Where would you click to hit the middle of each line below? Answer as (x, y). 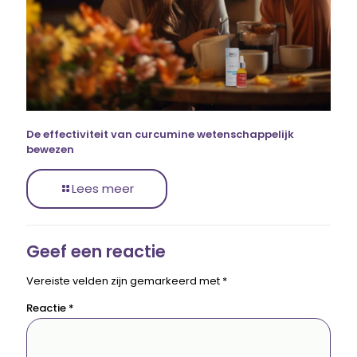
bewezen (50, 150)
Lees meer (103, 189)
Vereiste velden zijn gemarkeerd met (124, 281)
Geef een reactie (96, 252)
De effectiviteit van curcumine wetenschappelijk (160, 135)
